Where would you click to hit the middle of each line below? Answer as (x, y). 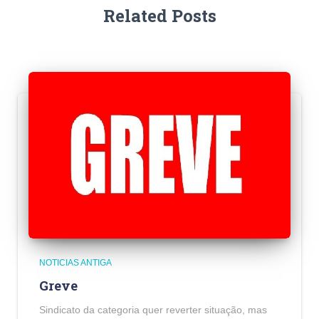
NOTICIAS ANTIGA (75, 263)
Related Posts (159, 16)
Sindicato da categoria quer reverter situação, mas (153, 310)
